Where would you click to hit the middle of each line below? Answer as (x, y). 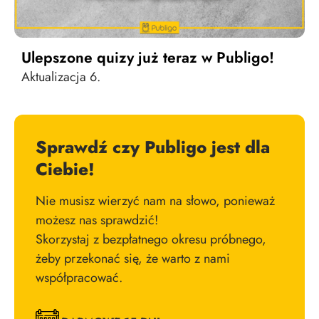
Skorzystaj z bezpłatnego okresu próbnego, (151, 239)
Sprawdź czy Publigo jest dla (153, 147)
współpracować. (79, 277)
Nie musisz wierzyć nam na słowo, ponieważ (155, 200)
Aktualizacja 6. (61, 77)
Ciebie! (65, 169)
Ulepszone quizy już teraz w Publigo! (148, 57)
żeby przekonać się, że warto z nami (133, 258)
